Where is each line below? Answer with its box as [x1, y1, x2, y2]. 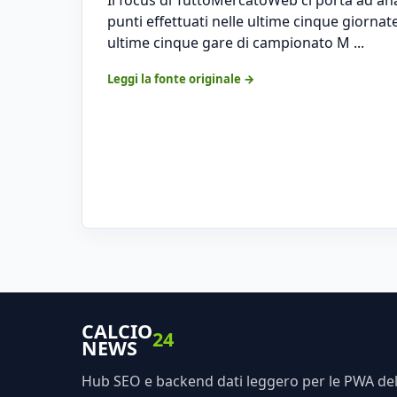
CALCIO [82, 317, 152, 344]
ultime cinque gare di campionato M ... [107, 32, 364, 52]
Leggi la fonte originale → [107, 70, 255, 87]
